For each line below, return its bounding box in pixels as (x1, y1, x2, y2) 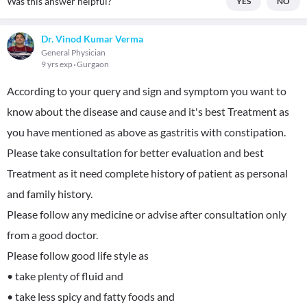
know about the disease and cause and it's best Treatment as (7, 105, 289, 118)
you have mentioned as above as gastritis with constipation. (7, 125, 286, 138)
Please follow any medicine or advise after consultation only (7, 208, 286, 221)
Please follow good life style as (7, 249, 149, 262)
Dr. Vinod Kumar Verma (41, 33, 143, 45)
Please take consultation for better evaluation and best (7, 146, 264, 159)
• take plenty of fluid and (7, 269, 123, 282)
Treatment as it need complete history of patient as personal (7, 167, 288, 180)
